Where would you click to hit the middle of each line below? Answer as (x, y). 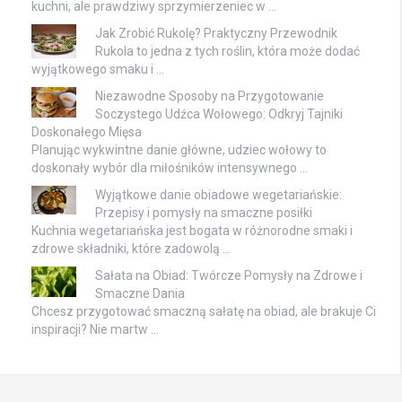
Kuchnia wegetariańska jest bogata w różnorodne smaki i (192, 231)
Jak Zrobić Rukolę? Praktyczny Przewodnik (216, 34)
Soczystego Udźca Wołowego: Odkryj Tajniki (219, 114)
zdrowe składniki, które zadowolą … (131, 249)
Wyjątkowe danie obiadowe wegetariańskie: (218, 195)
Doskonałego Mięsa (87, 132)
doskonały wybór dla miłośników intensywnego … (170, 168)
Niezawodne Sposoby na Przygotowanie (210, 96)
